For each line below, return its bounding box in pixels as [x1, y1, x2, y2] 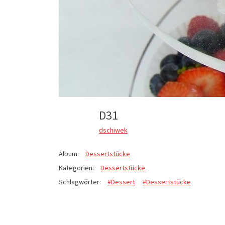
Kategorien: [59, 163, 94, 173]
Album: [59, 149, 79, 159]
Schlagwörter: [59, 177, 101, 187]
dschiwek [99, 125, 128, 135]
